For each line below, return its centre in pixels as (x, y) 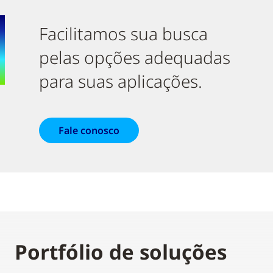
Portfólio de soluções (121, 252)
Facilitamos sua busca (123, 34)
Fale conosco (89, 130)
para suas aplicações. (121, 81)
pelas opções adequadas (135, 57)
